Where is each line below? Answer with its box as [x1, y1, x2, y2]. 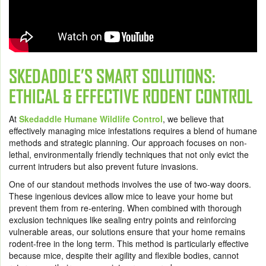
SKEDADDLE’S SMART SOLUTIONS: [9, 66, 216, 87]
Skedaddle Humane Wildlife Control [19, 113, 163, 125]
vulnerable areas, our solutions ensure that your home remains [9, 226, 245, 238]
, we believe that [163, 113, 224, 125]
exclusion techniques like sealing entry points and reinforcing [9, 214, 236, 226]
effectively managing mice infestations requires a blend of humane [9, 125, 257, 137]
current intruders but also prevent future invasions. [9, 160, 198, 173]
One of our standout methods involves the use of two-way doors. [9, 178, 251, 191]
